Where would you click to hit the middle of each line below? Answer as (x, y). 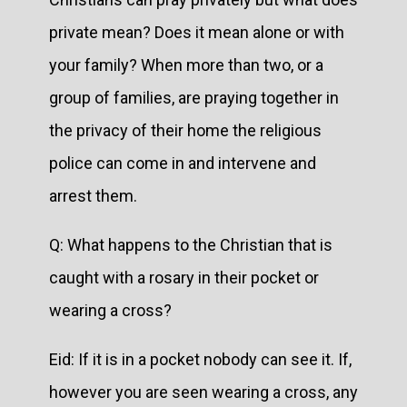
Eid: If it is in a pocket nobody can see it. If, (200, 359)
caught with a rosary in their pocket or (184, 277)
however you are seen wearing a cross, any (203, 392)
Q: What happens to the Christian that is (191, 244)
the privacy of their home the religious (185, 130)
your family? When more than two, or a (186, 65)
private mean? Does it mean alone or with (197, 32)
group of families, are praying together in (194, 97)
